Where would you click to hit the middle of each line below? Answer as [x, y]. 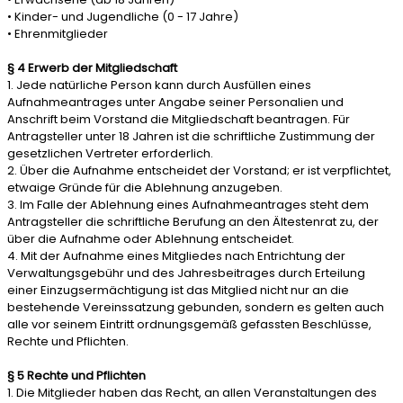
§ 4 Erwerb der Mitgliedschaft [92, 68]
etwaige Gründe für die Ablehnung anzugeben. [145, 188]
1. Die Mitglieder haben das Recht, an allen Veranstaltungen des [192, 393]
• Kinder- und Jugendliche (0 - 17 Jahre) [123, 17]
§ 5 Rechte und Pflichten [76, 376]
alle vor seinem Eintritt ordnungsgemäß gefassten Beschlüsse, [189, 324]
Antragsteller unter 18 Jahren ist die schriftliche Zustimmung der [191, 136]
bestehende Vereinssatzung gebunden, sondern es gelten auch [196, 307]
